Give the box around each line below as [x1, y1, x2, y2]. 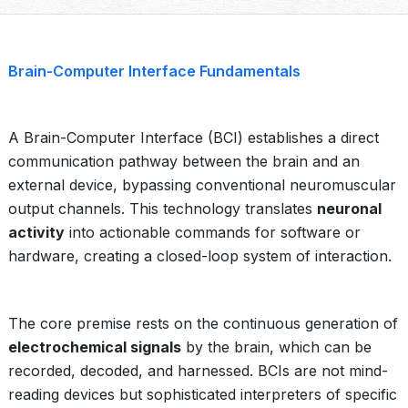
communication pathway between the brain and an [8, 152, 360, 170]
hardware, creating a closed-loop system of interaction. [8, 247, 392, 265]
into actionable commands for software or [65, 223, 361, 241]
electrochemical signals [8, 338, 181, 356]
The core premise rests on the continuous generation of [8, 314, 398, 332]
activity [8, 223, 65, 241]
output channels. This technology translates [8, 199, 317, 218]
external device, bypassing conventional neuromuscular [8, 176, 396, 194]
